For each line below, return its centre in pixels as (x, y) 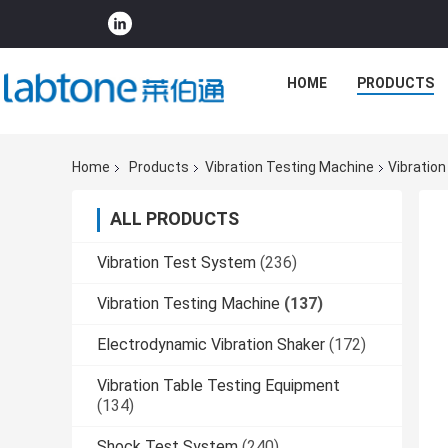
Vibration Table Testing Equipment (218, 386)
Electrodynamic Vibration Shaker (211, 345)
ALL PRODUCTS (174, 219)
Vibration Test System (176, 263)
